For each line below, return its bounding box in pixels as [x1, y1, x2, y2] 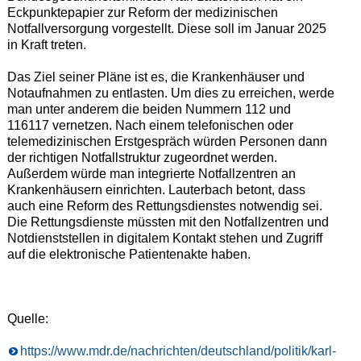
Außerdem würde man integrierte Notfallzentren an [6, 167, 296, 181]
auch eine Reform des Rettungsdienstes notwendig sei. [6, 199, 322, 214]
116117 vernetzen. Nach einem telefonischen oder [6, 118, 293, 133]
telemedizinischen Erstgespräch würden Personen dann [6, 135, 327, 149]
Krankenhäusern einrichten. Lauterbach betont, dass [6, 183, 305, 197]
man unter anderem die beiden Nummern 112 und [6, 102, 291, 117]
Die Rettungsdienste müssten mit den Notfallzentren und [6, 215, 329, 230]
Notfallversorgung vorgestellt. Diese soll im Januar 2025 [6, 22, 326, 36]
